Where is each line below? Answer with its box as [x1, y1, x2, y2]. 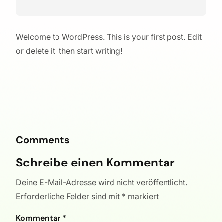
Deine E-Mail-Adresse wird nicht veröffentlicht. [16, 177, 187, 188]
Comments [16, 133, 70, 147]
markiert [126, 191, 159, 202]
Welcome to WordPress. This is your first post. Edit [16, 31, 202, 42]
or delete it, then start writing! [16, 45, 122, 55]
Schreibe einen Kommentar [16, 155, 175, 170]
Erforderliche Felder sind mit [16, 191, 122, 202]
